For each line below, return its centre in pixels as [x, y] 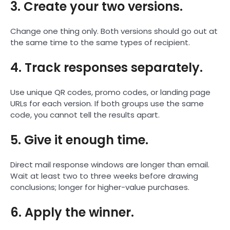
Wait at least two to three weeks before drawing [104, 176]
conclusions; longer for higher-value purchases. [100, 187]
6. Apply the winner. [72, 212]
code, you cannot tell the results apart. [85, 114]
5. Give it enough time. [79, 140]
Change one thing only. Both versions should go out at [114, 31]
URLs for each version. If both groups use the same [107, 103]
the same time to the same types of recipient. [100, 42]
